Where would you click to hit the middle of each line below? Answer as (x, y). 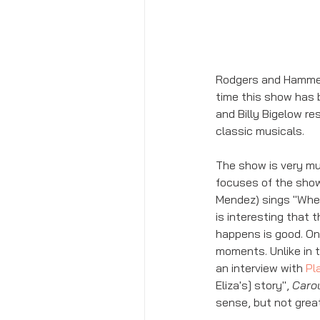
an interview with (261, 267)
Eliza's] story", (254, 285)
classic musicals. (261, 130)
